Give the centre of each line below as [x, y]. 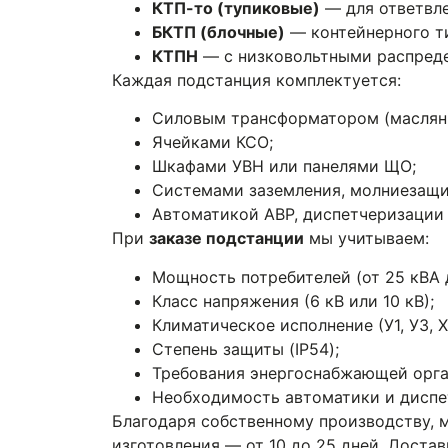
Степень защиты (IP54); [245, 348]
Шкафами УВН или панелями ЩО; [284, 166]
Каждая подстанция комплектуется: [256, 80]
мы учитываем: [366, 238]
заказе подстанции [226, 238]
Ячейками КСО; [212, 142]
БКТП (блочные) [218, 32]
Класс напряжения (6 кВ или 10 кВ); [293, 300]
